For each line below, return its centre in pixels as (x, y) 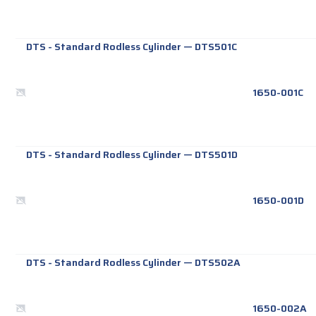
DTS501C (216, 47)
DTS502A (218, 263)
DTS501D (217, 155)
